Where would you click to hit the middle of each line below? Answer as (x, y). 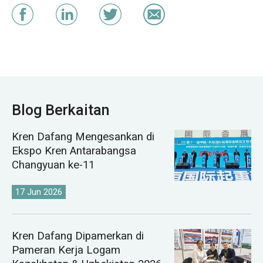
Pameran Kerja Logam (66, 250)
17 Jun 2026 (39, 192)
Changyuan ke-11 (53, 165)
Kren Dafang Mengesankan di (83, 137)
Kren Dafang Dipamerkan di (77, 236)
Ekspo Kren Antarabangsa (74, 151)
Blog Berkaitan (60, 110)
